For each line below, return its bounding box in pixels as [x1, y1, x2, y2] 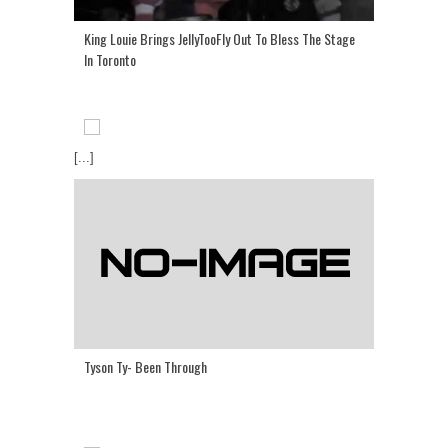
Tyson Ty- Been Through [84, 356, 207, 378]
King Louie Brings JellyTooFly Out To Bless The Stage [84, 28, 355, 50]
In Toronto [84, 49, 136, 71]
